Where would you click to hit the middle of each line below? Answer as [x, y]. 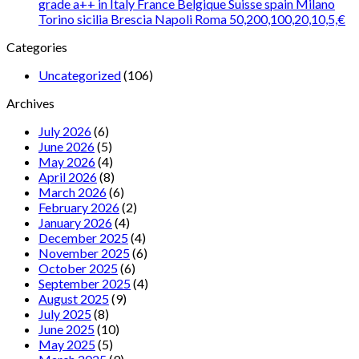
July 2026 [65, 131]
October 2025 [78, 268]
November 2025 [84, 252]
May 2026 [67, 161]
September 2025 [85, 283]
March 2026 [73, 192]
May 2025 [67, 344]
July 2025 [65, 313]
